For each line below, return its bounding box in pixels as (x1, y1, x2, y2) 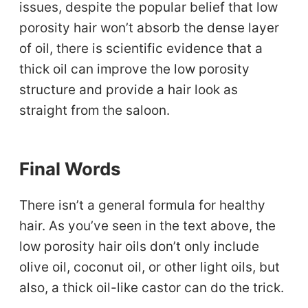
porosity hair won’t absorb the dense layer (19, 19, 280, 36)
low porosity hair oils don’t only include (19, 239, 260, 255)
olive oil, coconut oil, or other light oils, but (19, 259, 280, 276)
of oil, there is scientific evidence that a (19, 40, 263, 56)
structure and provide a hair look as (19, 81, 239, 98)
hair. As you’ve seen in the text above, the (19, 218, 276, 234)
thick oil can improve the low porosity (19, 60, 250, 77)
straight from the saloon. (19, 102, 170, 118)
